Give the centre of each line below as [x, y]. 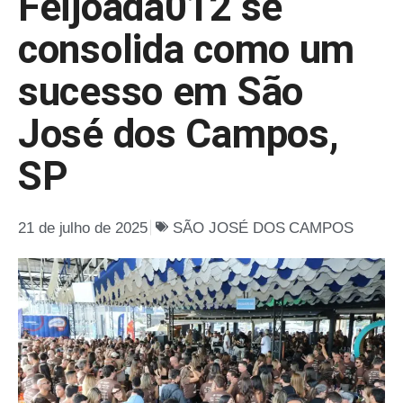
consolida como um [187, 49]
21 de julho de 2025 [83, 228]
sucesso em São [161, 91]
